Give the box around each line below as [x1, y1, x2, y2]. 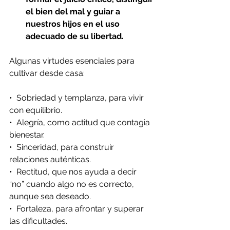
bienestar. [9, 129, 45, 140]
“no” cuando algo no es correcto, [9, 179, 136, 189]
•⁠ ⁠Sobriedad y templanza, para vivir [9, 92, 146, 103]
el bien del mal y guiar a [26, 6, 122, 16]
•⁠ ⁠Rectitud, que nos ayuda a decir [9, 166, 139, 177]
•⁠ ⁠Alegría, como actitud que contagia [9, 117, 152, 127]
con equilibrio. [9, 105, 62, 115]
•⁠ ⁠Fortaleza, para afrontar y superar [9, 203, 146, 214]
